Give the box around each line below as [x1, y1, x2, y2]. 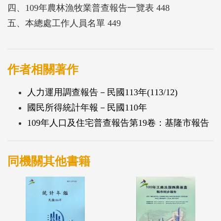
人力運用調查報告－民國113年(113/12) [27, 87, 178, 97]
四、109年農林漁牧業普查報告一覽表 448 [7, 2, 170, 13]
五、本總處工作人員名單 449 [7, 18, 121, 28]
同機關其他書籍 [7, 154, 90, 168]
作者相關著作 [7, 63, 78, 76]
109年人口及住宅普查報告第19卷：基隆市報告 [27, 117, 209, 128]
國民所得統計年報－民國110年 [27, 102, 147, 112]
